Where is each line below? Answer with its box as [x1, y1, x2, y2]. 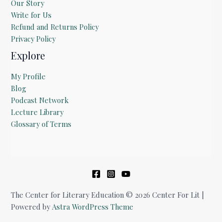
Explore [11, 48, 46, 62]
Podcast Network [11, 95, 69, 105]
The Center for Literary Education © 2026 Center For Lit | [11, 189, 204, 200]
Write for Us [11, 9, 52, 20]
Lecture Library [11, 107, 64, 117]
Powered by [11, 201, 53, 212]
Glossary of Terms [11, 118, 72, 129]
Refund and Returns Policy [11, 21, 99, 32]
